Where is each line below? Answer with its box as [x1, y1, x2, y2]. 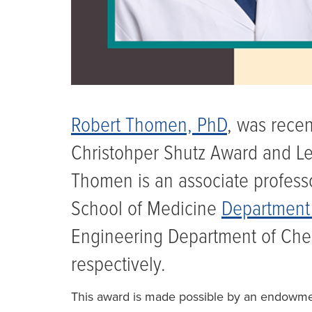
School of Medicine [71, 196, 221, 224]
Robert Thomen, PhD [71, 113, 227, 141]
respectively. [71, 252, 166, 280]
